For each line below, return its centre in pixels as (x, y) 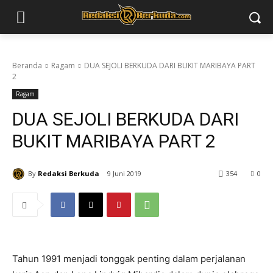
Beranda (27, 66)
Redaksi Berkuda (69, 173)
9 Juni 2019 (124, 174)
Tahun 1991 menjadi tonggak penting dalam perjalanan (129, 259)
